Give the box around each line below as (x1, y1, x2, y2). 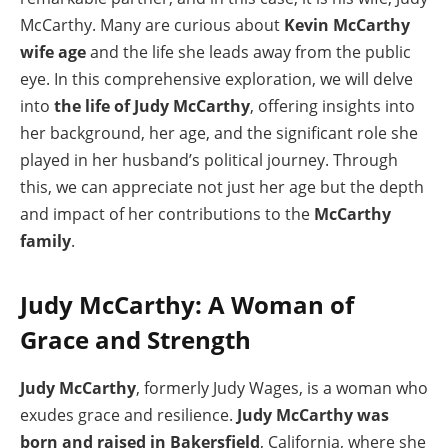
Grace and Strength (20, 323, 251, 357)
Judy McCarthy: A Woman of (20, 288, 354, 322)
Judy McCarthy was (237, 404, 389, 427)
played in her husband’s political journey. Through (20, 149, 398, 171)
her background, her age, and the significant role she (20, 122, 418, 144)
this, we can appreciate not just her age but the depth (20, 176, 424, 198)
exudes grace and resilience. (20, 404, 237, 427)
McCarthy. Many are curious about (20, 14, 284, 36)
